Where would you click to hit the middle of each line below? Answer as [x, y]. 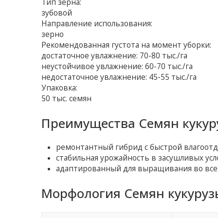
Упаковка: [60, 88]
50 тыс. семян [67, 99]
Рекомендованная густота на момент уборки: [127, 45]
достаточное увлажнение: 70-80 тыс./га [115, 56]
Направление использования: [97, 24]
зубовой [57, 13]
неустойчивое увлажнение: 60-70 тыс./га [117, 67]
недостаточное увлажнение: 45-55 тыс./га [119, 77]
